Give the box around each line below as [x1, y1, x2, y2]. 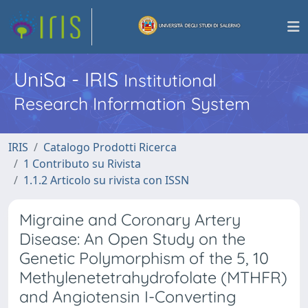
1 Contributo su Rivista [23, 156, 141, 171]
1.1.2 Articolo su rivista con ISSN [23, 173, 189, 188]
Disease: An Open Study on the [19, 229, 245, 249]
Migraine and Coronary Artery [19, 210, 241, 230]
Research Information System [14, 93, 250, 114]
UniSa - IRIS [14, 67, 124, 91]
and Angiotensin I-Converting [19, 287, 236, 307]
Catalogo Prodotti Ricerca [43, 140, 177, 155]
